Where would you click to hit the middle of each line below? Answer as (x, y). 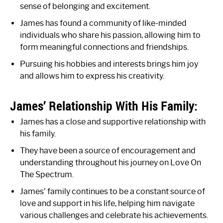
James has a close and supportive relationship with (113, 122)
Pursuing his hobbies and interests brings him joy (109, 64)
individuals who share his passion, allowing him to (110, 35)
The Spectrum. (47, 175)
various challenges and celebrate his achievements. (114, 216)
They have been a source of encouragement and (108, 151)
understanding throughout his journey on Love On (111, 163)
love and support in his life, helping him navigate (107, 204)
